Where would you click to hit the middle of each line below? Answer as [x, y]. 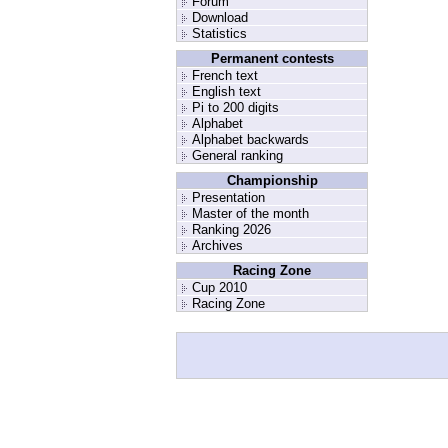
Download [220, 17]
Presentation [228, 197]
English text [226, 91]
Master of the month [250, 213]
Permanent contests [272, 58]
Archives [217, 245]
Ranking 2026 [231, 229]
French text [225, 75]
